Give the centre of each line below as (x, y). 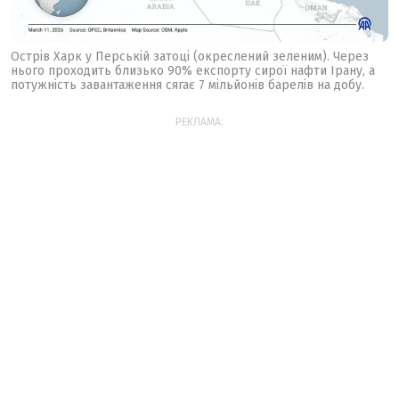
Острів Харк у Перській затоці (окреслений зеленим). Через (190, 57)
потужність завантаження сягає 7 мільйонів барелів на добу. (187, 85)
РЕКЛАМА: (199, 122)
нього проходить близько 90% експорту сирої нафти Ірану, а (193, 71)
